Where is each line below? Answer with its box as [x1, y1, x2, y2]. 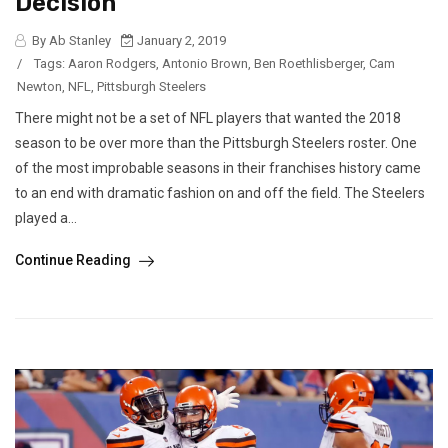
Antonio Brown [162, 56, 248, 72]
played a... [15, 210, 77, 227]
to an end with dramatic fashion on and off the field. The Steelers [15, 185, 425, 202]
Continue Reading [15, 252, 134, 269]
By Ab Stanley [29, 33, 111, 49]
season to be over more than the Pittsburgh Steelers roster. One [15, 135, 417, 152]
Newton [17, 79, 62, 95]
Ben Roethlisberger [254, 56, 363, 72]
